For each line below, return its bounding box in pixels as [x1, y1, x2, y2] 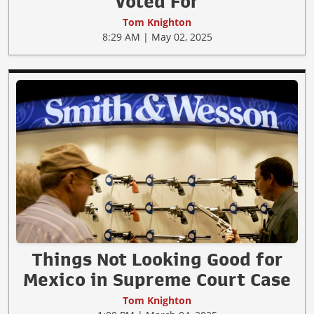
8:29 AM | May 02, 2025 [102, 29, 212, 43]
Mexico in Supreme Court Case [23, 270, 291, 289]
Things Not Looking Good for [31, 250, 283, 268]
